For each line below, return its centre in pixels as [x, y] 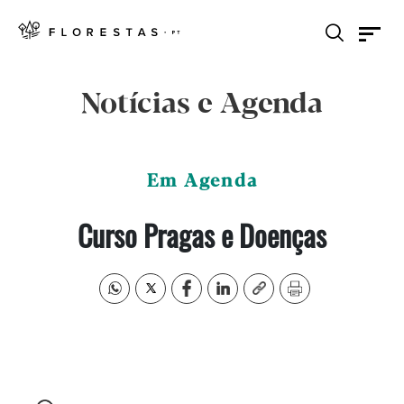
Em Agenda [202, 182]
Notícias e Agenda [202, 105]
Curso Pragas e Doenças [202, 235]
